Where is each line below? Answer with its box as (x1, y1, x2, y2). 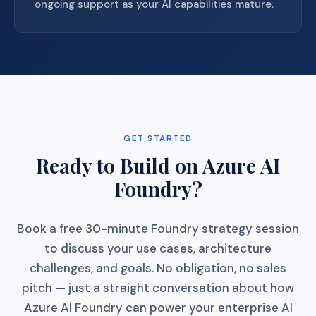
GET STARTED (123, 133, 193, 144)
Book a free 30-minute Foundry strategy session (17, 221, 299, 236)
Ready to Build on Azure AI (36, 152, 280, 178)
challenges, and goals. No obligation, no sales (30, 260, 286, 276)
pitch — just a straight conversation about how (22, 280, 294, 296)
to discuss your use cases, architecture (44, 241, 272, 256)
